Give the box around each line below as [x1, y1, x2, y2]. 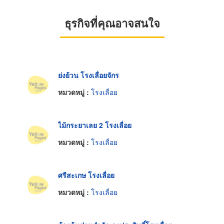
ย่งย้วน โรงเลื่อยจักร [58, 70, 119, 80]
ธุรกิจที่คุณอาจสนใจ [64, 15, 160, 31]
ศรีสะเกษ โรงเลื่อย [58, 170, 114, 180]
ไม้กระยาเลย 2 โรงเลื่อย [58, 120, 131, 130]
